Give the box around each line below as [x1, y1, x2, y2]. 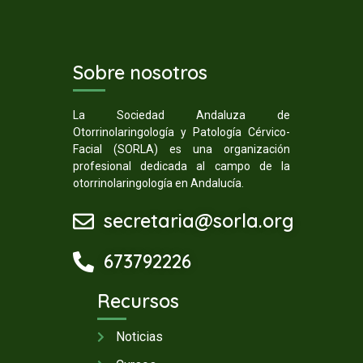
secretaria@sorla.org [103, 209, 294, 233]
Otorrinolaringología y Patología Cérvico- [73, 125, 290, 139]
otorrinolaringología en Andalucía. [73, 176, 244, 190]
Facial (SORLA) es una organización [73, 142, 290, 156]
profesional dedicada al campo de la [73, 159, 290, 173]
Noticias [115, 329, 163, 345]
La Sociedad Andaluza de [73, 108, 290, 122]
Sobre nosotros [73, 60, 207, 84]
